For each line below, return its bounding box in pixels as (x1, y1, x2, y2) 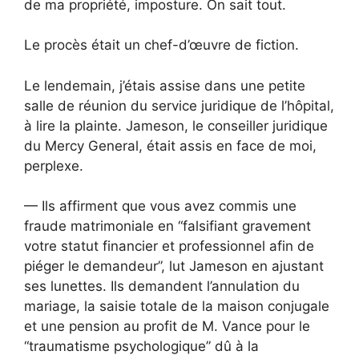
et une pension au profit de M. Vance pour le (24, 318, 310, 335)
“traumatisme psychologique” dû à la (24, 338, 259, 355)
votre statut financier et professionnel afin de (24, 238, 314, 255)
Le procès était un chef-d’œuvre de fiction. (24, 37, 299, 54)
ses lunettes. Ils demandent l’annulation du (24, 278, 300, 295)
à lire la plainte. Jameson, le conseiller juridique (24, 117, 328, 134)
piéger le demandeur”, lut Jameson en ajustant (24, 258, 324, 275)
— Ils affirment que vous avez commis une (24, 198, 296, 215)
